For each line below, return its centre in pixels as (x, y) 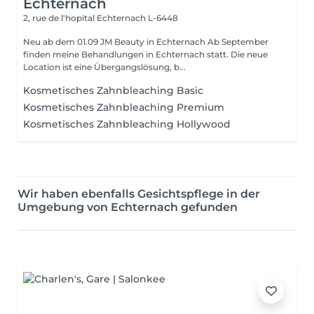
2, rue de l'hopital (60, 18)
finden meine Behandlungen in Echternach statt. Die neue (127, 54)
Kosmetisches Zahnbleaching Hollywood (127, 124)
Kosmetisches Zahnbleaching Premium (124, 107)
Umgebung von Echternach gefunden (128, 207)
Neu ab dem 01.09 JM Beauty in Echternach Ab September (62, 42)
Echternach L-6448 (137, 18)
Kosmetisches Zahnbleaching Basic (113, 90)
